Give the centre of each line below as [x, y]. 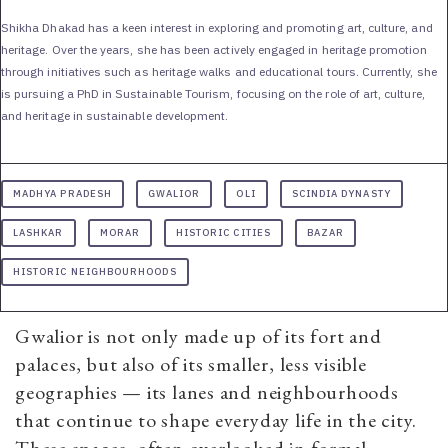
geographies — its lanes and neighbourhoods [207, 392]
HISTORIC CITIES [223, 233]
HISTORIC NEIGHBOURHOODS [95, 272]
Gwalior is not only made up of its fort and [198, 336]
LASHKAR [38, 233]
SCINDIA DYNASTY [341, 194]
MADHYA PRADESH [62, 194]
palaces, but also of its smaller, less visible [191, 364]
